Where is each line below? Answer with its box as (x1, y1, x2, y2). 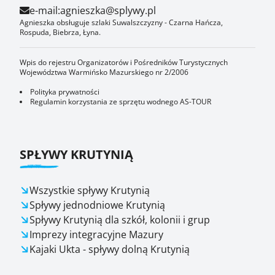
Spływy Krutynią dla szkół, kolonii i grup (29, 213, 210, 227)
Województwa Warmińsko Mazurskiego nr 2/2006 (20, 67, 188, 77)
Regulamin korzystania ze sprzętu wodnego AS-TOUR (30, 96, 211, 107)
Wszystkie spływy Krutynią (29, 184, 150, 197)
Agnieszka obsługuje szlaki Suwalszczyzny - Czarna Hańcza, (20, 17, 223, 28)
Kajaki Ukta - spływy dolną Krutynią (29, 242, 190, 256)
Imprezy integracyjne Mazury (29, 228, 163, 241)
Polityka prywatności (30, 87, 99, 97)
